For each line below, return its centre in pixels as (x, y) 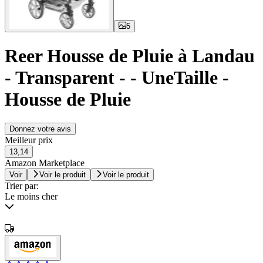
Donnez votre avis (40, 129)
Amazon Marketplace (45, 163)
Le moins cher (31, 197)
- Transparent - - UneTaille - (117, 77)
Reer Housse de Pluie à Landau (130, 55)
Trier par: (22, 186)
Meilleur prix (29, 140)
